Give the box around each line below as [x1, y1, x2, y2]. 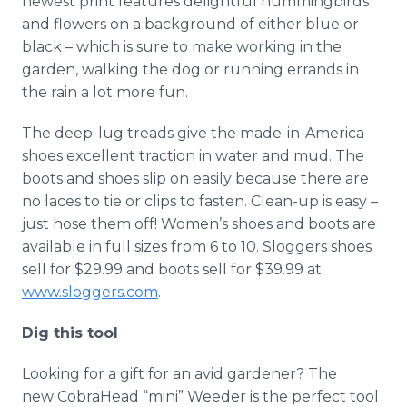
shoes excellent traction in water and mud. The [22, 147, 364, 164]
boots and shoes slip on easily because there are [22, 170, 369, 187]
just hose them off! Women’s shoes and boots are [22, 215, 376, 233]
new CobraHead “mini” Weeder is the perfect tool [22, 388, 379, 405]
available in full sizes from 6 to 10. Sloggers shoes [22, 238, 372, 255]
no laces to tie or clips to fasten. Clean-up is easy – [22, 193, 378, 210]
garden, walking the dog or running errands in [22, 61, 359, 78]
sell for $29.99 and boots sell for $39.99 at [22, 261, 322, 278]
